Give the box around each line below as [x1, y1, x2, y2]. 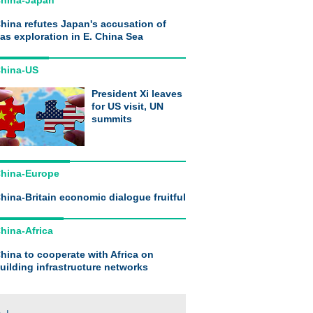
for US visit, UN [92, 101, 163, 112]
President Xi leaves [92, 88, 182, 99]
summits [92, 113, 132, 124]
